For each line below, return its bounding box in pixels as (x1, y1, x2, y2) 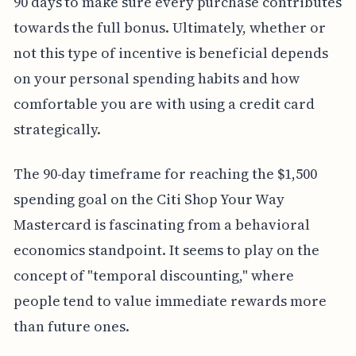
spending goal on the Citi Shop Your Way (13, 188, 284, 209)
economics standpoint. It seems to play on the (13, 239, 319, 260)
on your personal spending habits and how (13, 68, 300, 88)
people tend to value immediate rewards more (13, 290, 327, 311)
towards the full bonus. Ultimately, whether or (13, 17, 326, 37)
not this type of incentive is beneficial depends (13, 42, 328, 63)
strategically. (13, 118, 102, 139)
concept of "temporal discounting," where (13, 265, 294, 285)
